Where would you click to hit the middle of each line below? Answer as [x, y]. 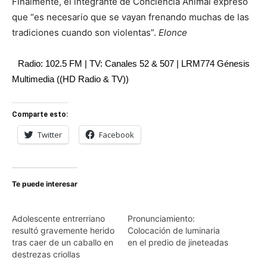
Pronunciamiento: [161, 218]
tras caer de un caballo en [63, 242]
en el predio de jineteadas [178, 242]
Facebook [117, 134]
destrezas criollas [46, 254]
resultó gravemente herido [63, 230]
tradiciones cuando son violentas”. [85, 32]
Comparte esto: [40, 114]
